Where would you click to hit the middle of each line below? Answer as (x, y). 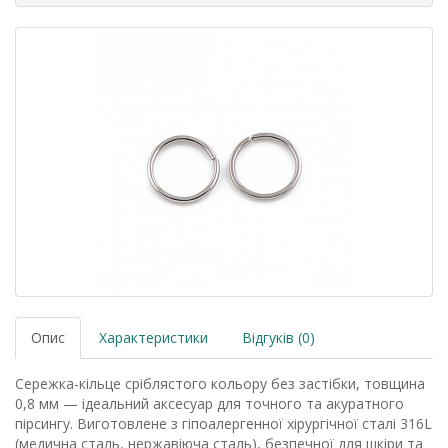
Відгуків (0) (278, 337)
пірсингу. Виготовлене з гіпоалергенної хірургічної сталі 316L (223, 423)
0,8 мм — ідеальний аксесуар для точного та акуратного (209, 403)
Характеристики (153, 337)
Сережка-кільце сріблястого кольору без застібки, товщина (220, 383)
